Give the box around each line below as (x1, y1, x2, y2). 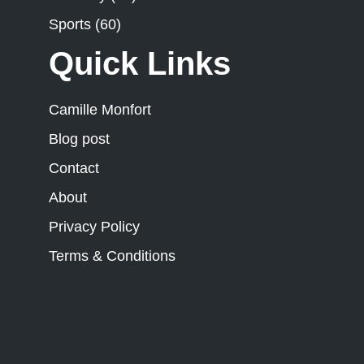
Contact (49, 160, 99, 176)
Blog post (49, 131, 110, 147)
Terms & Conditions (49, 248, 175, 264)
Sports (49, 16, 91, 32)
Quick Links (49, 45, 231, 81)
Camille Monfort (49, 102, 151, 118)
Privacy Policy (49, 219, 140, 235)
